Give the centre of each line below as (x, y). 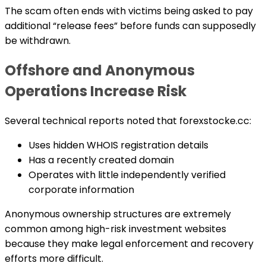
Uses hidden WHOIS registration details (118, 145)
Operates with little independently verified (127, 175)
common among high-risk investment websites (115, 229)
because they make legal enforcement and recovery (129, 243)
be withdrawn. (38, 41)
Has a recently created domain (101, 160)
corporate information (81, 189)
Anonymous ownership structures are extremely (118, 214)
